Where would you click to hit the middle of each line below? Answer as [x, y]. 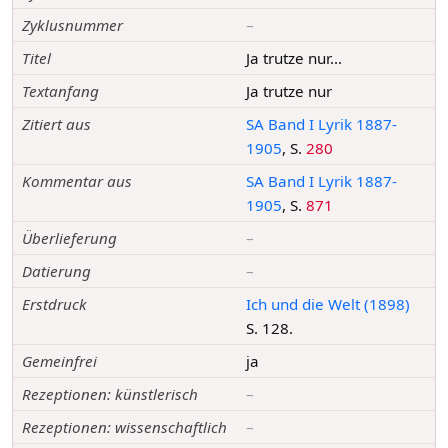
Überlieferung [70, 238]
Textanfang [61, 91]
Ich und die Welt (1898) [328, 304]
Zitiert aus [57, 124]
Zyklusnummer [73, 25]
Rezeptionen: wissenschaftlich [125, 427]
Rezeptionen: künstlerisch [110, 394]
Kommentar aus [77, 181]
